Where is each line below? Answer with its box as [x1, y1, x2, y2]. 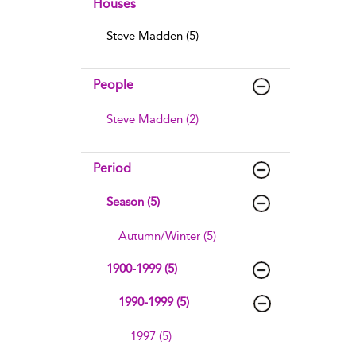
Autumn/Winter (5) [118, 229, 216, 243]
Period [93, 161, 131, 176]
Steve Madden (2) [106, 112, 199, 126]
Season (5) [106, 195, 160, 209]
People [93, 77, 133, 92]
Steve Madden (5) [106, 29, 199, 43]
